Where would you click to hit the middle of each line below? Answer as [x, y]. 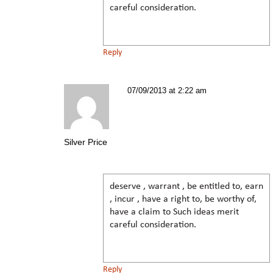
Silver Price [86, 142]
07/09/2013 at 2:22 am [167, 90]
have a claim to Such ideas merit [174, 212]
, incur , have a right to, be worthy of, [183, 199]
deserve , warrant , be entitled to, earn [186, 186]
